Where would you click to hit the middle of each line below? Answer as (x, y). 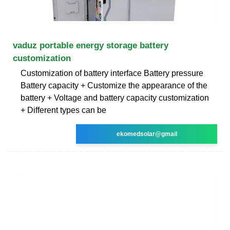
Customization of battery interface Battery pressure (112, 73)
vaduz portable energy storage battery (91, 45)
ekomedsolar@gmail (147, 134)
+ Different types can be (63, 110)
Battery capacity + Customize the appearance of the (114, 85)
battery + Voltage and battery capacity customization (115, 98)
